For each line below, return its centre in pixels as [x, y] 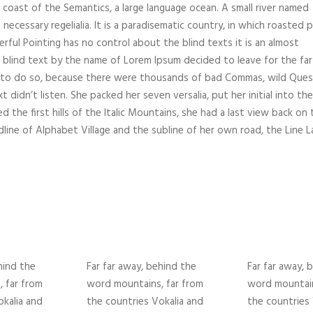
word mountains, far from [145, 285]
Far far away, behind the [141, 267]
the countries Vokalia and [145, 302]
